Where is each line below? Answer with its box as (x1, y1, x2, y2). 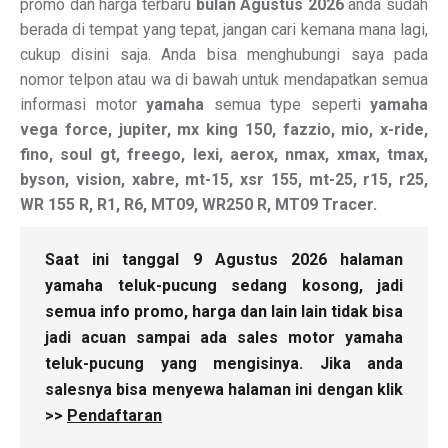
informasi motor (20, 95, 146, 114)
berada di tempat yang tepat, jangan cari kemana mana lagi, (20, 20, 428, 39)
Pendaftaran (67, 406, 162, 425)
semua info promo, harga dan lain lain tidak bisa (45, 302, 403, 321)
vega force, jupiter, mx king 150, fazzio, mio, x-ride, (20, 120, 428, 139)
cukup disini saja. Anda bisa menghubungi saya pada (20, 45, 428, 64)
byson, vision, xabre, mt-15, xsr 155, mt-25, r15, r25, (20, 170, 428, 189)
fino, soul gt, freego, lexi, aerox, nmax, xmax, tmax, (20, 145, 428, 164)
